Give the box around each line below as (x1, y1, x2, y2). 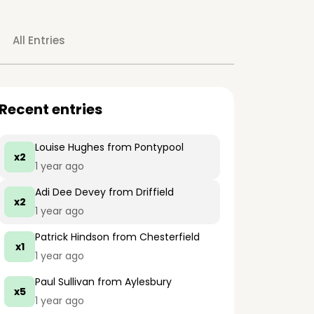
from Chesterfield (109, 230, 200, 244)
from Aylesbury (95, 275, 172, 289)
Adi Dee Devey (35, 185, 106, 199)
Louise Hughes (35, 140, 104, 154)
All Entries (12, 33, 65, 48)
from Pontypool (104, 140, 184, 154)
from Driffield (106, 185, 174, 199)
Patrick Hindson (35, 230, 109, 244)
